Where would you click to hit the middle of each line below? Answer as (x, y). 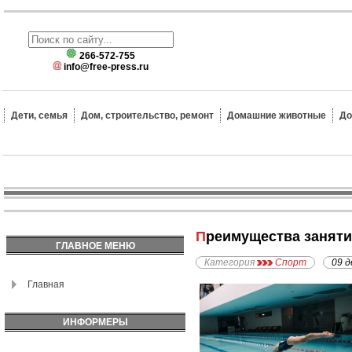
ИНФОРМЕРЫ (95, 322)
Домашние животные (277, 115)
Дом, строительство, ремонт (147, 115)
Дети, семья (39, 115)
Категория (229, 263)
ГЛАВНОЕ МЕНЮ (95, 246)
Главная (46, 284)
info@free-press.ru (106, 67)
